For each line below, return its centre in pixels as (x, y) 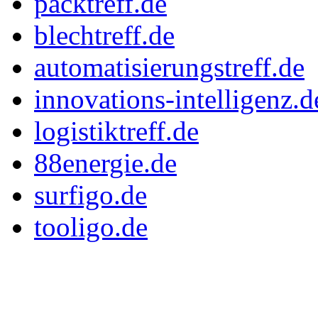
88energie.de (105, 163)
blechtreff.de (104, 35)
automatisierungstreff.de (169, 67)
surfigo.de (91, 195)
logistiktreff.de (116, 131)
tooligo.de (91, 227)
